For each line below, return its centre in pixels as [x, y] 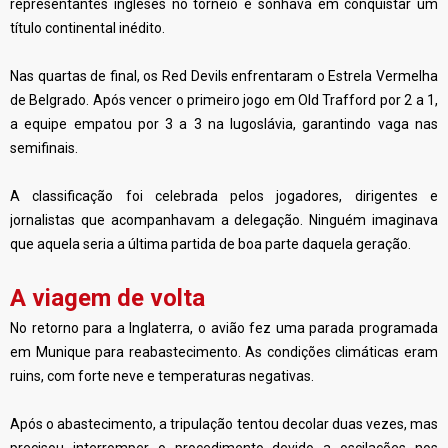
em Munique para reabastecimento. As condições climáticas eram [224, 352]
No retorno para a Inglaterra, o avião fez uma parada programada [224, 328]
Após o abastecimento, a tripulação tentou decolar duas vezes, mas [224, 424]
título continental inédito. [87, 28]
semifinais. [44, 148]
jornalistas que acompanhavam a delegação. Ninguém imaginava [224, 220]
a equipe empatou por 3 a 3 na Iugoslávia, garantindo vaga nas [224, 124]
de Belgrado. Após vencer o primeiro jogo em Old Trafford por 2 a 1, [224, 100]
